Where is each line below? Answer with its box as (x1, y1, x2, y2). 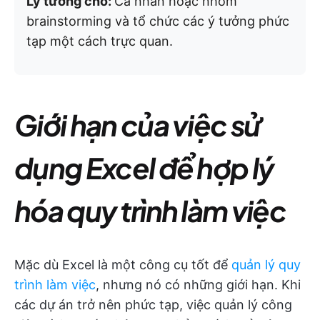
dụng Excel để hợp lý (14, 149, 274, 186)
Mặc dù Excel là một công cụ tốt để (14, 257, 231, 273)
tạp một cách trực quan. (26, 34, 173, 49)
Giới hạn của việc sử (14, 106, 261, 144)
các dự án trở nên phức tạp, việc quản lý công (14, 297, 292, 313)
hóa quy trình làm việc (14, 192, 286, 229)
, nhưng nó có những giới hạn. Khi (96, 277, 301, 293)
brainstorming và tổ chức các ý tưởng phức (26, 14, 289, 29)
